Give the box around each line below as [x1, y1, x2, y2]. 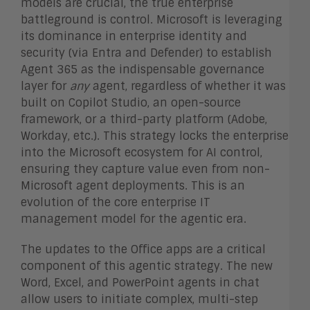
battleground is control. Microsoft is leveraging [21, 12, 282, 27]
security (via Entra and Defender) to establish [21, 45, 272, 60]
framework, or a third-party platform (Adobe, [21, 111, 267, 127]
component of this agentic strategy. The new [21, 258, 273, 273]
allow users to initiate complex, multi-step [21, 291, 258, 307]
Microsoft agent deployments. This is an [21, 178, 245, 193]
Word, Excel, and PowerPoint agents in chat [21, 275, 259, 290]
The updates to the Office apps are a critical [21, 241, 266, 257]
